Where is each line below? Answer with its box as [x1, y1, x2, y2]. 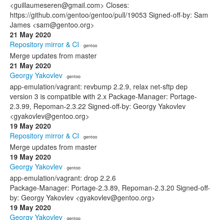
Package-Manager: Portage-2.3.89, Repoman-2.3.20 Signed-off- [10, 183, 210, 192]
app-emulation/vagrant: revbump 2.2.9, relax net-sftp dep [10, 82, 188, 91]
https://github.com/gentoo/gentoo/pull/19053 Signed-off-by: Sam [10, 10, 208, 20]
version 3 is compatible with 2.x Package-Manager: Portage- [10, 91, 197, 101]
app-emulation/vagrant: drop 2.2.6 [10, 173, 116, 183]
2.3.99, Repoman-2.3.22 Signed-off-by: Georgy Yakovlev [10, 101, 186, 111]
